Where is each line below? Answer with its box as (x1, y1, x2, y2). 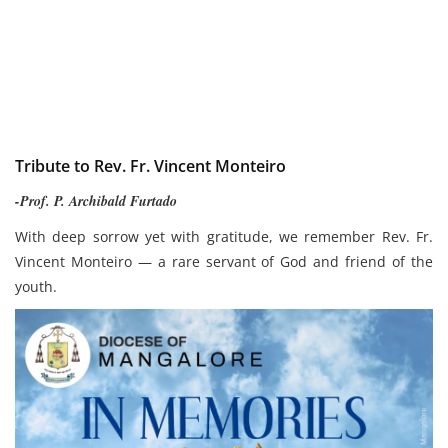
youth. (15, 277, 57, 296)
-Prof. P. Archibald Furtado (15, 191, 177, 211)
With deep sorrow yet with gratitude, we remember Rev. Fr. (15, 227, 433, 246)
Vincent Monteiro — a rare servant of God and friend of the (15, 252, 433, 271)
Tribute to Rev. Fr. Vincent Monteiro (15, 155, 286, 177)
